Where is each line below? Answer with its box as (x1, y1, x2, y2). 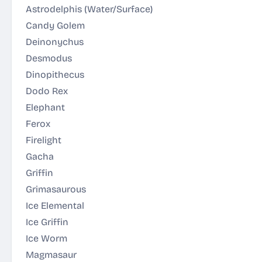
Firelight (26, 135, 61, 146)
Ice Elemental (26, 200, 84, 211)
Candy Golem (26, 20, 85, 31)
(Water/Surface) (84, 4, 153, 15)
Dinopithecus (26, 69, 84, 80)
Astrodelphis (26, 4, 84, 15)
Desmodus (26, 53, 72, 64)
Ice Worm (26, 233, 67, 244)
